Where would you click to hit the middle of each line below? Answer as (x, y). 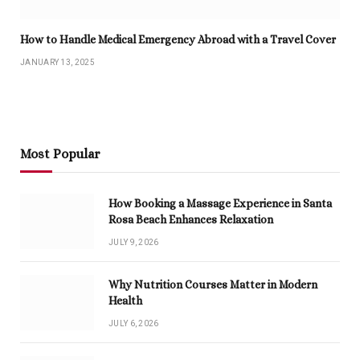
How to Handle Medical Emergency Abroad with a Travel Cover (178, 40)
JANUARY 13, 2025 (57, 63)
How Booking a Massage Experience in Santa (220, 204)
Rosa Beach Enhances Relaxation (191, 220)
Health (125, 301)
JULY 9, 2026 (134, 243)
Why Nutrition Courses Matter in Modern (213, 285)
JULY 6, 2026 (134, 324)
